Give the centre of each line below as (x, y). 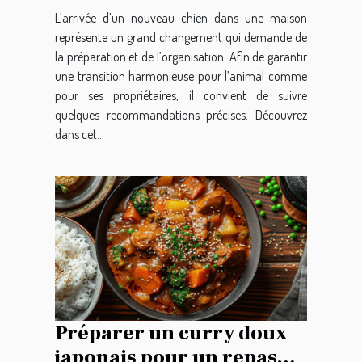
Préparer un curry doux (171, 333)
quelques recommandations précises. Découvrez (181, 115)
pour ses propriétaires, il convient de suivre (181, 96)
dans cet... (80, 135)
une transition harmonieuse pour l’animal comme (181, 76)
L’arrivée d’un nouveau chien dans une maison (181, 18)
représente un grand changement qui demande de (181, 38)
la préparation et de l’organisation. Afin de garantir (181, 57)
